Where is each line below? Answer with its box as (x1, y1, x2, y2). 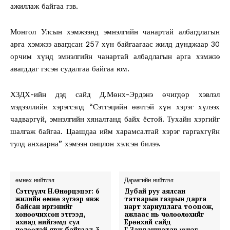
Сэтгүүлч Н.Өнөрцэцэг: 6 (15, 186, 99, 196)
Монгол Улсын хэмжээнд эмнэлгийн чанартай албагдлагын (10, 27, 220, 36)
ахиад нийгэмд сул (15, 217, 80, 226)
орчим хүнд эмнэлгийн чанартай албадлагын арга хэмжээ (10, 51, 220, 61)
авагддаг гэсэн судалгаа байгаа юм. (10, 64, 129, 73)
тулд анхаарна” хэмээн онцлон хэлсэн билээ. (10, 139, 161, 148)
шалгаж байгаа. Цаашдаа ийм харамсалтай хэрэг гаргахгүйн (10, 126, 220, 136)
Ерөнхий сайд (124, 217, 171, 226)
